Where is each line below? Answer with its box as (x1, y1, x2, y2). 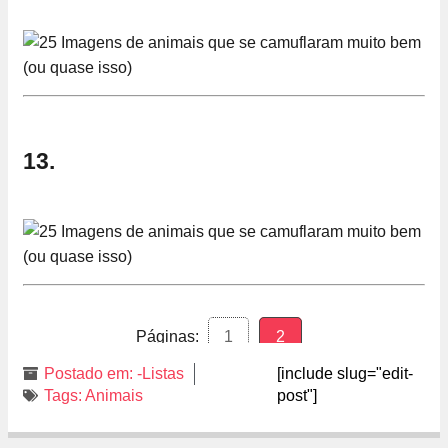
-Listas (137, 364, 184, 382)
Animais (85, 386, 143, 404)
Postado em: (44, 364, 133, 382)
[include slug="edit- (276, 364, 413, 382)
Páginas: (136, 327, 199, 345)
